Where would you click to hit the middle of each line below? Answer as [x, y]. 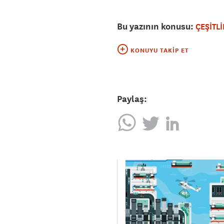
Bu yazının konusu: [156, 26]
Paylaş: [132, 99]
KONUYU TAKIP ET [160, 51]
